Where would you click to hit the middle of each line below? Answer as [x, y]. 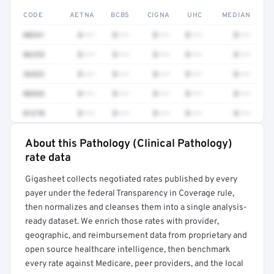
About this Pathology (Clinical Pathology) [129, 144]
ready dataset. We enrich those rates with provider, [122, 222]
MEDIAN [236, 15]
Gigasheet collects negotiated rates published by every [131, 180]
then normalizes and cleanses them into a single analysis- [136, 208]
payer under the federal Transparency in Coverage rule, [130, 194]
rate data [48, 158]
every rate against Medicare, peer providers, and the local [134, 264]
